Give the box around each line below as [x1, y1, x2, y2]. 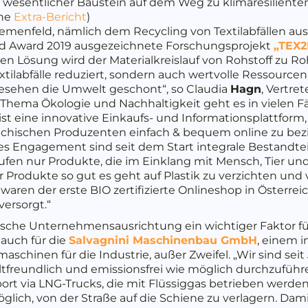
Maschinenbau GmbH [129, 233, 257, 247]
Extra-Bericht [14, 10, 87, 23]
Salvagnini [69, 233, 129, 247]
